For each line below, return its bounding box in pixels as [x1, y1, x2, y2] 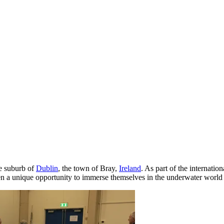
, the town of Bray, [58, 163, 119, 172]
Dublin [36, 163, 58, 172]
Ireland [119, 163, 141, 172]
